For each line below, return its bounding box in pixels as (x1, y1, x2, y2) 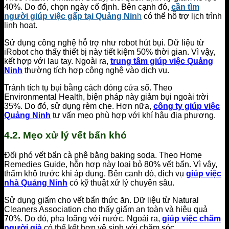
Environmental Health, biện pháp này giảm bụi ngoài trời (4, 93, 209, 102)
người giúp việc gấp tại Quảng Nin (4, 12, 137, 21)
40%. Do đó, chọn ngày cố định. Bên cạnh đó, (4, 3, 171, 12)
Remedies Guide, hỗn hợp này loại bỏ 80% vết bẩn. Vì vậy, (4, 159, 217, 169)
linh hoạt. (4, 21, 37, 30)
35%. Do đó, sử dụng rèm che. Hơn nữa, (4, 102, 153, 111)
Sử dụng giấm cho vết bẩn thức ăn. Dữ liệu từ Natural (4, 195, 199, 204)
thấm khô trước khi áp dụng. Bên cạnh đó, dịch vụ (4, 169, 186, 178)
